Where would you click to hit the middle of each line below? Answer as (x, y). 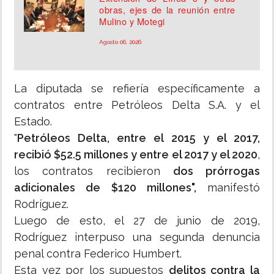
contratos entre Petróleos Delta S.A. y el (137, 105)
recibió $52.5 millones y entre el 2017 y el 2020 (136, 155)
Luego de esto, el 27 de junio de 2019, (137, 221)
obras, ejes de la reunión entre (167, 10)
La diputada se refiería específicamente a (137, 89)
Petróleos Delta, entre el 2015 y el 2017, (139, 138)
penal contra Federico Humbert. (98, 254)
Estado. (33, 122)
